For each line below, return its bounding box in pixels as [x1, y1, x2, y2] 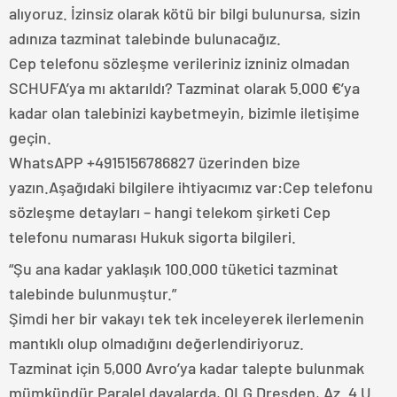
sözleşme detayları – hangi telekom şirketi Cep [9, 202, 331, 222]
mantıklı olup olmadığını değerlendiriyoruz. [9, 333, 304, 354]
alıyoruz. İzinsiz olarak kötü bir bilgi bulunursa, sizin [9, 4, 361, 24]
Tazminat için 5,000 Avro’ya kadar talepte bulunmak [9, 358, 364, 378]
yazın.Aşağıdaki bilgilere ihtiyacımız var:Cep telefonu [9, 177, 373, 198]
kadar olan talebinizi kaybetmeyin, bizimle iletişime [9, 103, 360, 123]
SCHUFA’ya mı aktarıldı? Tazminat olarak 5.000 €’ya [9, 78, 360, 98]
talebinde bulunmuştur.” [9, 284, 176, 304]
